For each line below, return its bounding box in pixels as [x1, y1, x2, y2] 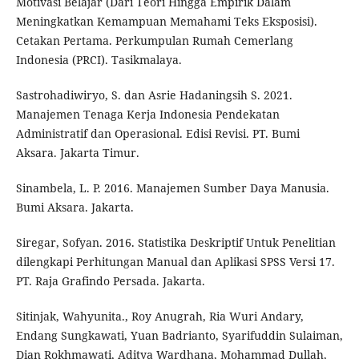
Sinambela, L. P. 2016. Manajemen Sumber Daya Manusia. [15, 179, 329, 196]
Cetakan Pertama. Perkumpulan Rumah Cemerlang [15, 32, 293, 48]
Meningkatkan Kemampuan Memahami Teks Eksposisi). [15, 13, 317, 29]
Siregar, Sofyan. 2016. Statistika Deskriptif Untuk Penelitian [15, 234, 336, 250]
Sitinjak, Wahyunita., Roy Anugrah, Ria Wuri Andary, [15, 308, 304, 324]
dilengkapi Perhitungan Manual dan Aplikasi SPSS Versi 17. [15, 253, 335, 269]
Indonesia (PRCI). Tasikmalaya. [15, 51, 182, 67]
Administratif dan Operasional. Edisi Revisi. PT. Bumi [15, 125, 300, 141]
